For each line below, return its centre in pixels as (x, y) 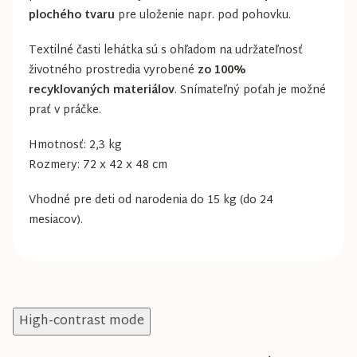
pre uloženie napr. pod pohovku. (203, 15)
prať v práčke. (65, 110)
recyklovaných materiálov (102, 90)
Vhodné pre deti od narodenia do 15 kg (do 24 (151, 200)
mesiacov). (56, 220)
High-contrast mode (82, 321)
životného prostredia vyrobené (113, 70)
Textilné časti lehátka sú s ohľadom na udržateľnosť (166, 50)
